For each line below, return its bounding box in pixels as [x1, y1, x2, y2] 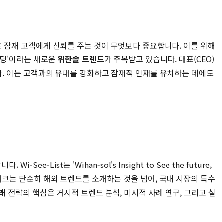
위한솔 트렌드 [57, 53, 104, 65]
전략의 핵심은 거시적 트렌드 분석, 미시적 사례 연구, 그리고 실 [6, 186, 216, 198]
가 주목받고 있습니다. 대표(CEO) [104, 53, 214, 65]
